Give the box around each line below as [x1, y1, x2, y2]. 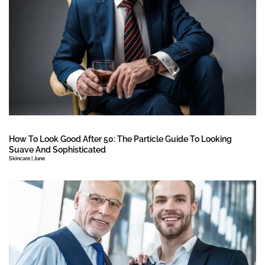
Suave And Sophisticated [9, 144, 106, 154]
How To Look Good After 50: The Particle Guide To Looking [9, 134, 232, 144]
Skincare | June [9, 155, 45, 161]
